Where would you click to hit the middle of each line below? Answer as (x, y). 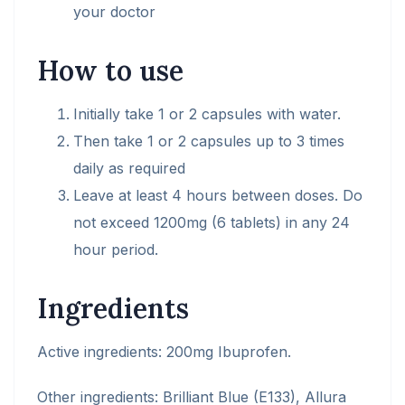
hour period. (116, 250)
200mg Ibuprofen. (226, 352)
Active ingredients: (99, 352)
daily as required (129, 168)
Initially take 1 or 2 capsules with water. (207, 114)
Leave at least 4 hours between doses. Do (218, 195)
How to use (110, 71)
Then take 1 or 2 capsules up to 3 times (209, 141)
